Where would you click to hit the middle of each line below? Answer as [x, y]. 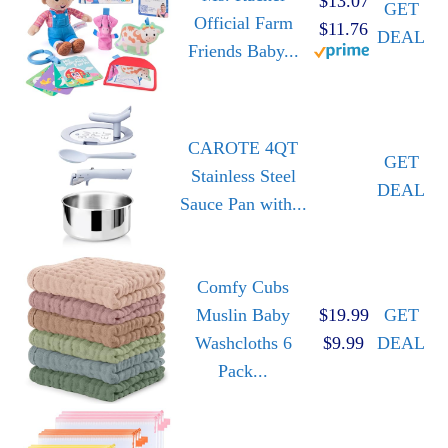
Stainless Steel [243, 175]
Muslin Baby [243, 314]
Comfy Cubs [243, 286]
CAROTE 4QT [243, 147]
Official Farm [243, 22]
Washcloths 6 [243, 342]
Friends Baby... [243, 50]
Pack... [243, 370]
